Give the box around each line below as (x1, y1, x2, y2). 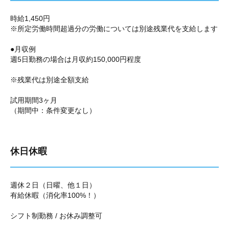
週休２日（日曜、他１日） (10, 181, 96, 189)
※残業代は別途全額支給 (10, 76, 89, 84)
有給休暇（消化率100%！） (10, 191, 100, 199)
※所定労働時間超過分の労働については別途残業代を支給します (10, 25, 218, 33)
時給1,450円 (10, 14, 50, 22)
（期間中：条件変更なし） (10, 106, 96, 114)
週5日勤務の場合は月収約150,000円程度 (10, 55, 141, 63)
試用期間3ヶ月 (10, 96, 57, 104)
